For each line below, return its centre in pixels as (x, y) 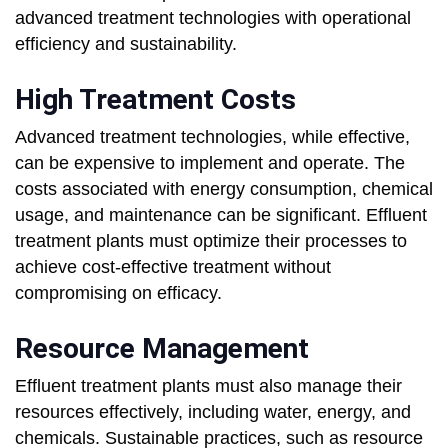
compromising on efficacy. (118, 293)
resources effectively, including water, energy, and (213, 412)
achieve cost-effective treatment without (173, 267)
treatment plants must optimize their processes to (211, 241)
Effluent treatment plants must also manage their (208, 386)
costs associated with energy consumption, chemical (224, 189)
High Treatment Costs (155, 100)
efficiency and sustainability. (126, 44)
